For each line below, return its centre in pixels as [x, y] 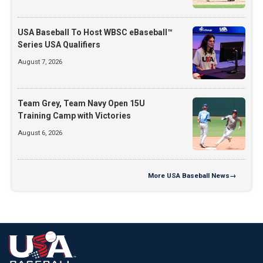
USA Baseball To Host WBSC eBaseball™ [95, 32]
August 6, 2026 [40, 132]
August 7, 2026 [40, 61]
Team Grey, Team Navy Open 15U [81, 103]
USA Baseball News [198, 175]
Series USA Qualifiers [59, 44]
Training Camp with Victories [74, 115]
